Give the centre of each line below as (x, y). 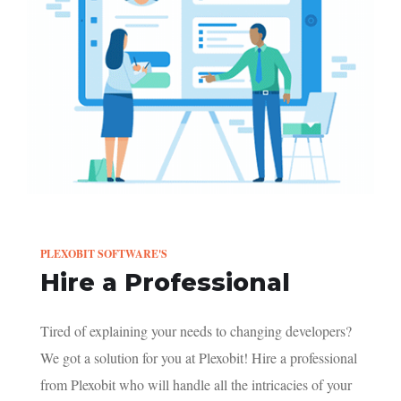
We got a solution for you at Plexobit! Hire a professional (199, 358)
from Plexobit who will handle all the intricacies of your (196, 385)
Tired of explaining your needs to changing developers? (196, 331)
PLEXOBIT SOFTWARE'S (104, 254)
